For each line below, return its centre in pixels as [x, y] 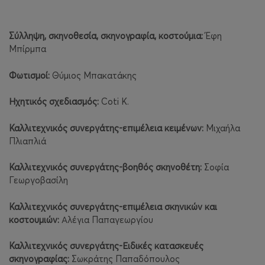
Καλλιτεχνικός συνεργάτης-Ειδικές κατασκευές [106, 246]
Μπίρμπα [28, 49]
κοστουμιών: [34, 219]
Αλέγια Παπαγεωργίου [106, 219]
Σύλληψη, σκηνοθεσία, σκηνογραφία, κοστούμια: [106, 36]
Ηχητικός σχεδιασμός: [54, 102]
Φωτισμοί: [29, 75]
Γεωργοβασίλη [38, 180]
